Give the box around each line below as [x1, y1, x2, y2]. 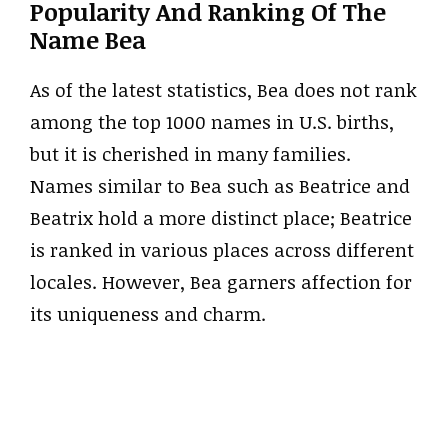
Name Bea [30, 22, 146, 56]
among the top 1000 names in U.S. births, [30, 108, 394, 135]
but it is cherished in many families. [30, 140, 351, 167]
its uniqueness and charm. [30, 300, 266, 327]
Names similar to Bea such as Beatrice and [30, 172, 410, 199]
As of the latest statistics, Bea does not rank [30, 76, 417, 103]
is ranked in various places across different [30, 236, 414, 263]
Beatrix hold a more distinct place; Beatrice [30, 204, 412, 231]
